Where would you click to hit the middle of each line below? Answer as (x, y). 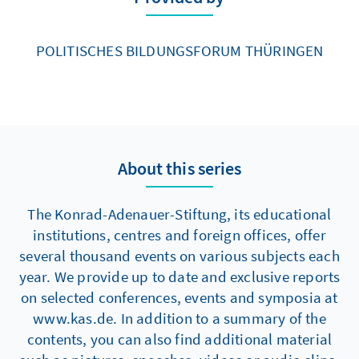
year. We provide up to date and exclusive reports (179, 276)
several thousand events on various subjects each (179, 255)
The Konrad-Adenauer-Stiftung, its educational (179, 214)
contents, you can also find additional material (179, 339)
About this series (179, 168)
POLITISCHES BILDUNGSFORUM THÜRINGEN (179, 50)
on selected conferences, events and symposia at (179, 297)
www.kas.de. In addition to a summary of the (179, 318)
